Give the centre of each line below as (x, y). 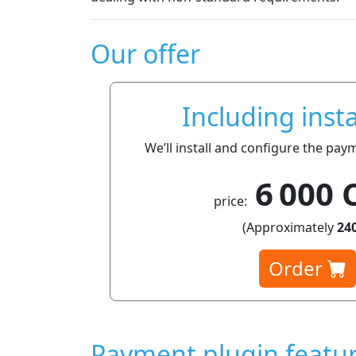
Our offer (145, 53)
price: (230, 201)
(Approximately (290, 227)
